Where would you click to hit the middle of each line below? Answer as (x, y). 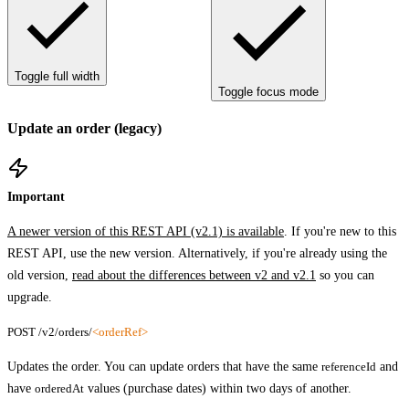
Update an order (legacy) (84, 129)
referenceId (349, 366)
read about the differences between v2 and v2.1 (194, 275)
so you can (345, 275)
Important (36, 196)
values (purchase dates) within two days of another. (218, 388)
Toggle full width (57, 76)
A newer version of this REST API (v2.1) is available (146, 231)
